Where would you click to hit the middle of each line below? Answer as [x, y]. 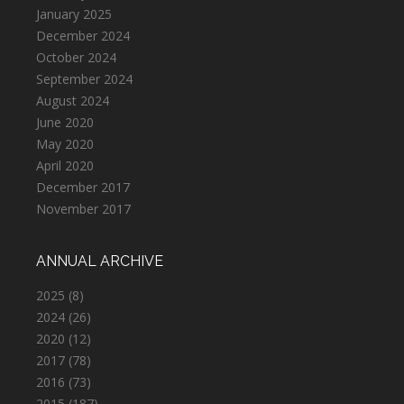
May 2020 [65, 144]
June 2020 [65, 122]
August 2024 [73, 101]
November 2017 [83, 209]
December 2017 [83, 187]
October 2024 [76, 57]
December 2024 [83, 36]
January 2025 [74, 14]
